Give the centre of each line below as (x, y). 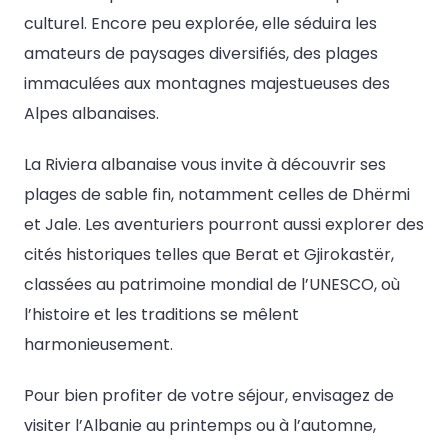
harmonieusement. (98, 344)
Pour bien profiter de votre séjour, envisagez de (209, 396)
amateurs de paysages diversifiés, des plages (201, 53)
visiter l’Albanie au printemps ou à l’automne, (200, 426)
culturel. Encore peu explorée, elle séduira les (200, 23)
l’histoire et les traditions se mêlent (161, 314)
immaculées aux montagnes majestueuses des (207, 83)
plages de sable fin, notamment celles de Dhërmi (217, 194)
